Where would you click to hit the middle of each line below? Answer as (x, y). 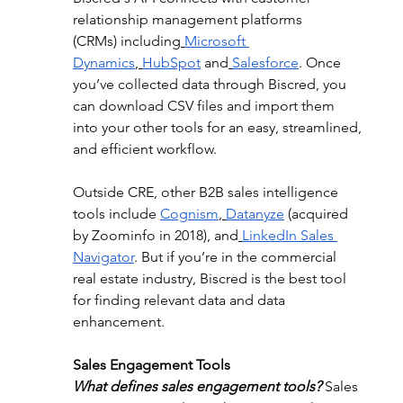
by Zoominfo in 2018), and (155, 235)
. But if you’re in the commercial (237, 257)
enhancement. (118, 322)
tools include (116, 214)
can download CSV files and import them (205, 106)
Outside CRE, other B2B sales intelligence (207, 192)
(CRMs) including (126, 41)
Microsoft (216, 41)
